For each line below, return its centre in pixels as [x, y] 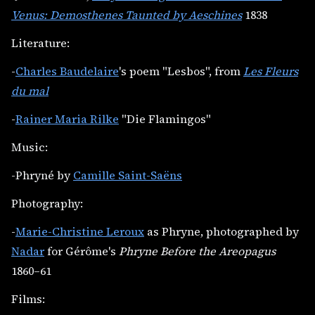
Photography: [47, 203]
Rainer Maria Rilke [67, 118]
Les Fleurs [271, 71]
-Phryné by [42, 175]
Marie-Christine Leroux [80, 231]
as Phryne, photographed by [221, 231]
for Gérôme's [82, 251]
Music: [30, 147]
